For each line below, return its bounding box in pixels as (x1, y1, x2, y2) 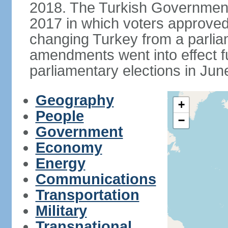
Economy (35, 139, 102, 156)
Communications (35, 171, 156, 187)
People (35, 108, 84, 124)
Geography (35, 92, 114, 108)
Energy (35, 155, 85, 172)
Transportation (35, 187, 139, 203)
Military (35, 203, 87, 219)
